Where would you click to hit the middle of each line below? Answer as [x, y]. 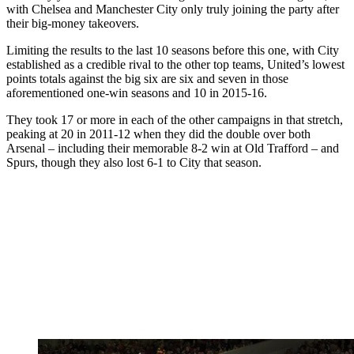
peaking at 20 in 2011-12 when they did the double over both [158, 134]
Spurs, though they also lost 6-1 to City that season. [134, 163]
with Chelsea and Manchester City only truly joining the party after [173, 9]
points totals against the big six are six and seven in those [147, 79]
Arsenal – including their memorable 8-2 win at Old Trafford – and [173, 149]
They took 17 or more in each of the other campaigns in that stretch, [175, 120]
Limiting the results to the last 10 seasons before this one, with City [173, 51]
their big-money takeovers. [73, 24]
